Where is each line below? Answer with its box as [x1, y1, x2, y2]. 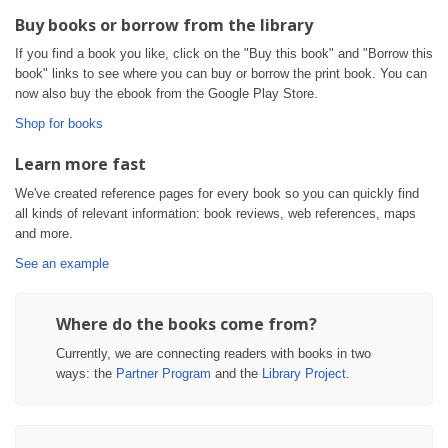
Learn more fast [15, 153, 146, 176]
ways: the [56, 366, 116, 382]
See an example [15, 256, 109, 272]
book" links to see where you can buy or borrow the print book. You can [15, 66, 427, 82]
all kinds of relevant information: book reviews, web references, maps [15, 206, 416, 222]
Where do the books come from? [56, 313, 317, 336]
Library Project [262, 366, 346, 382]
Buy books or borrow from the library [15, 13, 313, 36]
